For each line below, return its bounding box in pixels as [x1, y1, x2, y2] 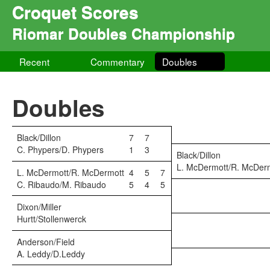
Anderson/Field [17, 236, 75, 248]
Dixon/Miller [17, 201, 61, 213]
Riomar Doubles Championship [12, 22, 235, 44]
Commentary [90, 55, 145, 68]
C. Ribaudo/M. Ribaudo [17, 178, 106, 190]
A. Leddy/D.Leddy [17, 248, 85, 260]
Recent [19, 55, 49, 68]
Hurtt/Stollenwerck [17, 213, 86, 225]
